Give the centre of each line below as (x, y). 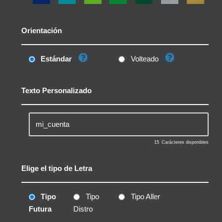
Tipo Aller (145, 197)
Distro (83, 209)
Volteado (144, 59)
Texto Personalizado (56, 91)
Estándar (56, 59)
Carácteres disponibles (185, 142)
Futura (40, 209)
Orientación (41, 30)
